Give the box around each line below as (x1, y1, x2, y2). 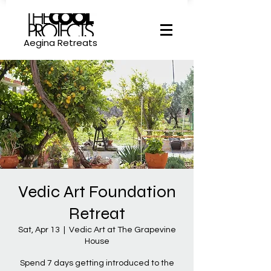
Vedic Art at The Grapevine (68, 226, 176, 234)
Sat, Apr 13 (18, 226, 60, 234)
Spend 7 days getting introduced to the (19, 259, 174, 267)
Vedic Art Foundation (18, 181, 176, 202)
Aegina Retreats (24, 36, 97, 49)
